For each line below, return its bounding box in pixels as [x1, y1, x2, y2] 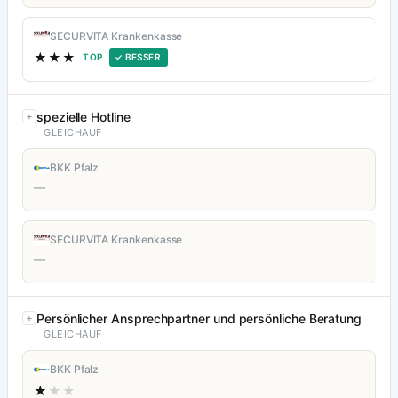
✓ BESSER [114, 52, 162, 63]
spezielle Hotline [36, 109, 131, 125]
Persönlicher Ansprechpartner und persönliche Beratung [36, 311, 362, 327]
